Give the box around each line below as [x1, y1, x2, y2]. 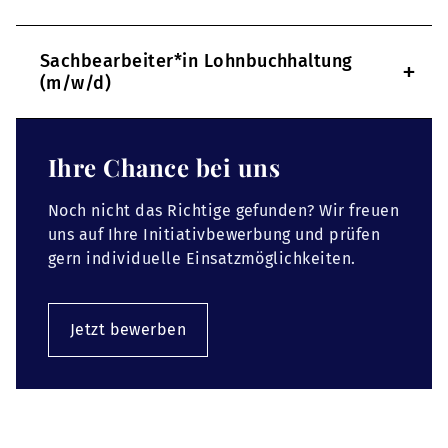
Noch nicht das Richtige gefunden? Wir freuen [48, 201, 400, 221]
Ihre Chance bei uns [48, 151, 281, 184]
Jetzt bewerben [69, 320, 187, 340]
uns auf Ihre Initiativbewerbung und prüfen [48, 225, 381, 245]
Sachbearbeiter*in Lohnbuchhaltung [40, 50, 353, 73]
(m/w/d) [40, 72, 112, 95]
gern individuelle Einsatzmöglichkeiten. [48, 249, 356, 269]
